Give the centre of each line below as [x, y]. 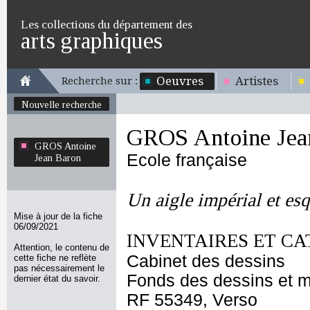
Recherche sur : [100, 81]
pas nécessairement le [59, 268]
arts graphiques [92, 40]
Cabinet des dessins [206, 261]
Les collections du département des [107, 24]
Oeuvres [180, 81]
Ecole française [187, 160]
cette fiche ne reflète [55, 258]
